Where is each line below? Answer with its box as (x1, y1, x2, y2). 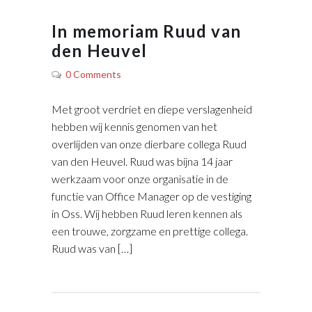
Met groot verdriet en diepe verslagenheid (52, 102, 252, 116)
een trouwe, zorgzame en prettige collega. (52, 224, 248, 238)
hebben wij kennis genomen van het (52, 120, 217, 134)
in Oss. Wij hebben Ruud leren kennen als (52, 207, 242, 221)
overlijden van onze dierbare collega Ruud (52, 137, 247, 151)
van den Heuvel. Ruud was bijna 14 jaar (52, 155, 233, 169)
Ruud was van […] (52, 242, 132, 256)
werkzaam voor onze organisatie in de (52, 172, 228, 186)
